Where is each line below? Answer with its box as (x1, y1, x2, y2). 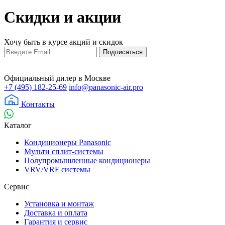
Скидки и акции (4, 8, 121, 27)
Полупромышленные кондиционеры (24, 156, 150, 165)
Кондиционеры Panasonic (24, 138, 111, 147)
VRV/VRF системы (24, 165, 90, 174)
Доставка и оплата (24, 208, 87, 217)
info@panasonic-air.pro (69, 82, 143, 91)
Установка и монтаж (24, 199, 94, 208)
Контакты (21, 99, 55, 108)
